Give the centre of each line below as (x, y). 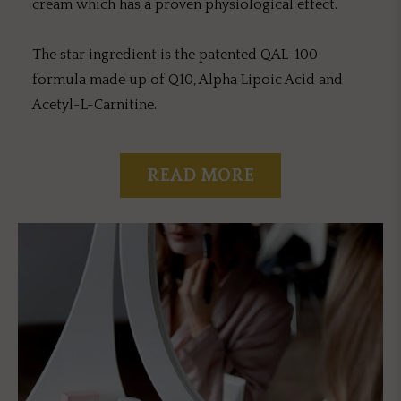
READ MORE (200, 175)
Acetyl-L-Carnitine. (94, 105)
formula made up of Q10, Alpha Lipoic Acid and (188, 80)
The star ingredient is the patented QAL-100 (175, 55)
